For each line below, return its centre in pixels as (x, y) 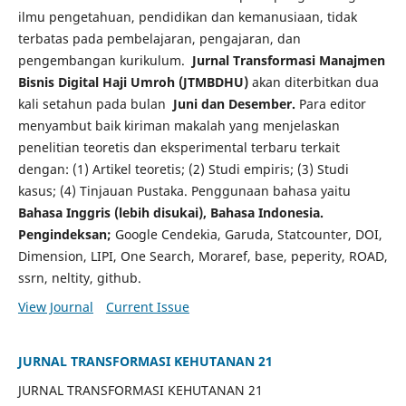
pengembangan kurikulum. (103, 60)
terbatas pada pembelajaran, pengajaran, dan (159, 38)
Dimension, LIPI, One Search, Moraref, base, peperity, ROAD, (203, 256)
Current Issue (147, 306)
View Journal (55, 306)
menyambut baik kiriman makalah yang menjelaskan (179, 125)
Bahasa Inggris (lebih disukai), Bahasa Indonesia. (170, 212)
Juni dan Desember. (234, 103)
